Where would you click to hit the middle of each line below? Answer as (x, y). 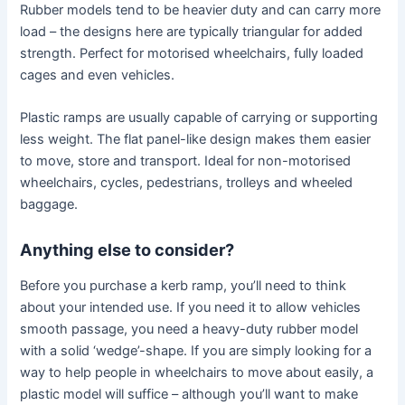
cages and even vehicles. (98, 75)
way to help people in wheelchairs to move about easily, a (197, 372)
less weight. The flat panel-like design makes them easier (196, 139)
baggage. (49, 204)
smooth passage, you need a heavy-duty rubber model (189, 329)
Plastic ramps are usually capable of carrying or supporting (199, 117)
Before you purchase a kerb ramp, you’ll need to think (184, 285)
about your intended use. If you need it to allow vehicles (191, 307)
